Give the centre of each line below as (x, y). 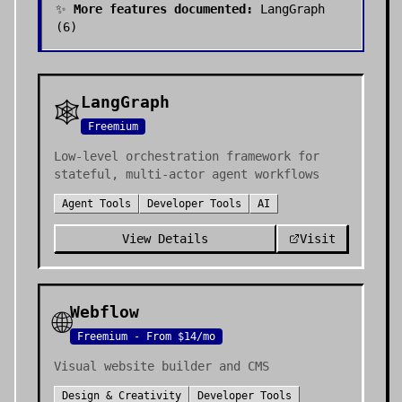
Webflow (105, 312)
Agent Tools (96, 204)
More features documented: (163, 9)
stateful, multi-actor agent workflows (187, 174)
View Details (165, 239)
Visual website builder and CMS (162, 366)
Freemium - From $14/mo (146, 336)
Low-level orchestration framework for (187, 156)
